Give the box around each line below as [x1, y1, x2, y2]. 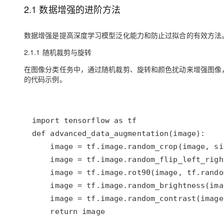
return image [32, 207, 105, 216]
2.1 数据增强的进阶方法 [24, 2, 121, 15]
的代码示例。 [24, 74, 66, 84]
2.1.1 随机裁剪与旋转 [24, 47, 92, 57]
